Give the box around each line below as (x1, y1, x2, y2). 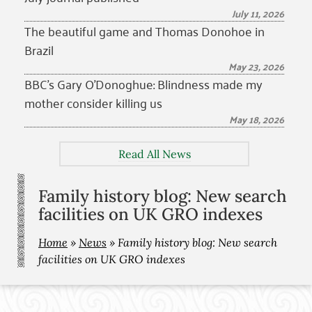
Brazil (24, 38, 54, 61)
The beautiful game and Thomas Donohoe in (24, 19, 265, 42)
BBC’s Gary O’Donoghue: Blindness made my (24, 72, 263, 95)
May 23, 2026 (228, 57, 284, 75)
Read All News (118, 147, 191, 161)
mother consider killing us (24, 91, 162, 114)
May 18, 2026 (229, 110, 284, 128)
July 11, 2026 (232, 4, 284, 22)
